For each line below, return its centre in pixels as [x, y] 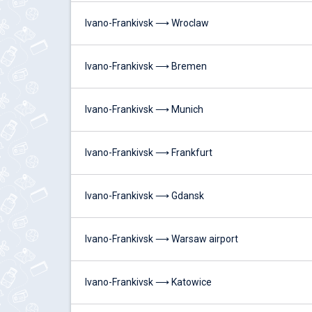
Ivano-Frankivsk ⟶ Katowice [148, 282]
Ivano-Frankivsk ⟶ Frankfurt [149, 153]
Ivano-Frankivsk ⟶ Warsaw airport [162, 239]
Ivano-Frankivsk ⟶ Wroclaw [147, 23]
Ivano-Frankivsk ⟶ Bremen [146, 66]
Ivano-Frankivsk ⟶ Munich [144, 109]
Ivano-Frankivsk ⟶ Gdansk [145, 196]
